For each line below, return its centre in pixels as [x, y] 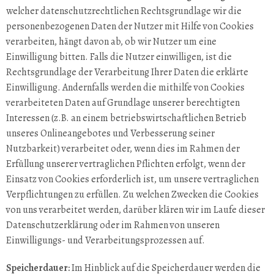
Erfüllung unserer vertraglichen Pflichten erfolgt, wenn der [126, 164]
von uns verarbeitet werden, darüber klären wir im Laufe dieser [135, 210]
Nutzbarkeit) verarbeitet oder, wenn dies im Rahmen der [123, 149]
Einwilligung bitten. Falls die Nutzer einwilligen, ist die [119, 57]
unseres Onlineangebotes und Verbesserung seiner [110, 133]
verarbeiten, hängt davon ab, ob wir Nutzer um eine [111, 42]
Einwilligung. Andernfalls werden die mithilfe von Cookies [125, 87]
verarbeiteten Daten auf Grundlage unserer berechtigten [123, 103]
